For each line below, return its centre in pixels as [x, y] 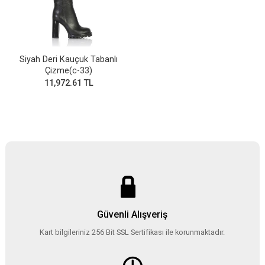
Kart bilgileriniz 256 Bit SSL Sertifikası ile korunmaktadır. [132, 232]
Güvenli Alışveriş [132, 214]
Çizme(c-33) [69, 70]
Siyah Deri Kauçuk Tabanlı [69, 59]
